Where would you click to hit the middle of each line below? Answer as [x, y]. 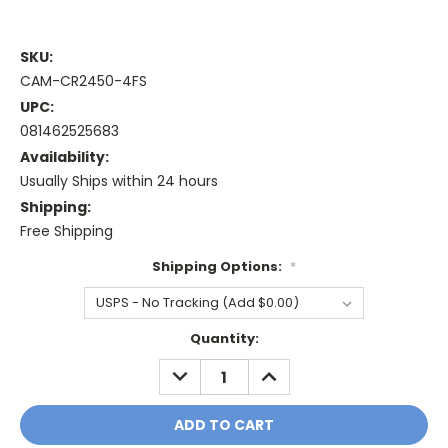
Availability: [64, 157]
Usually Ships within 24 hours [119, 181]
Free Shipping [66, 231]
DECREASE [201, 369]
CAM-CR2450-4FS [83, 81]
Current [48, 339]
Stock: [43, 358]
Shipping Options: [218, 267]
